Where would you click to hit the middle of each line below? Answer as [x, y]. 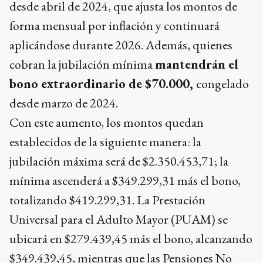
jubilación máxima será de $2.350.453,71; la [119, 161]
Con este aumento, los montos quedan [107, 122]
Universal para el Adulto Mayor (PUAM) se [119, 219]
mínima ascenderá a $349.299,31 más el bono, [125, 181]
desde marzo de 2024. [64, 103]
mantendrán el [197, 64]
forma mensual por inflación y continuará [114, 26]
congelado [222, 84]
